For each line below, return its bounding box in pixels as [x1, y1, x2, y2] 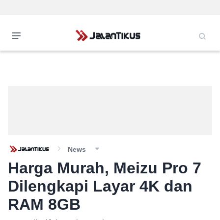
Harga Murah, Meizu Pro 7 [8, 159, 201, 177]
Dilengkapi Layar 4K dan [8, 177, 192, 195]
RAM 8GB [8, 195, 81, 213]
